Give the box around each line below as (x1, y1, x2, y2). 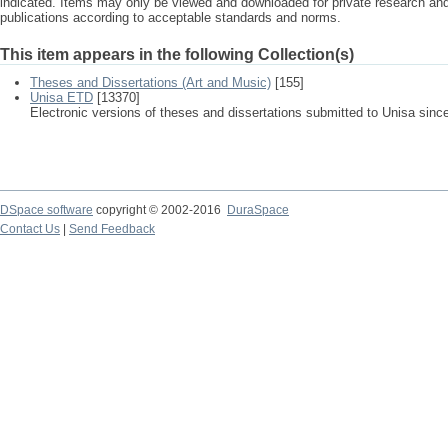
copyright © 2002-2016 (93, 203, 227, 217)
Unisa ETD (30, 90, 93, 105)
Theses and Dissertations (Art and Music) (30, 75, 271, 90)
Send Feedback (69, 222, 155, 236)
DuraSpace (227, 203, 289, 217)
